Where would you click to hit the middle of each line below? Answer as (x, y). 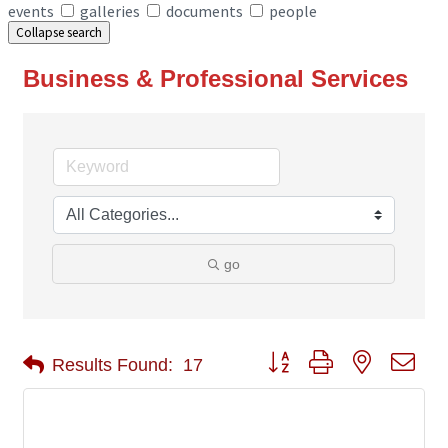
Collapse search (59, 32)
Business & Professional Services (215, 79)
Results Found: (112, 364)
